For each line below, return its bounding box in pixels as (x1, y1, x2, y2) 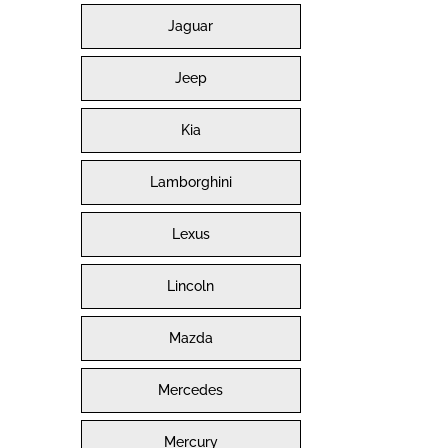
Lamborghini (149, 174, 232, 191)
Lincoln (167, 278, 215, 295)
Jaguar (168, 18, 214, 35)
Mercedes (158, 382, 224, 399)
